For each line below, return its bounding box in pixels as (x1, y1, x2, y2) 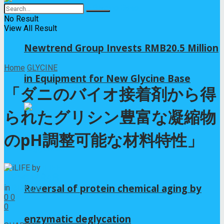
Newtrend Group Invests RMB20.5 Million (24, 41, 218, 54)
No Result (4, 13, 38, 23)
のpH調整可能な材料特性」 (4, 129, 203, 151)
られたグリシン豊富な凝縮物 (4, 106, 216, 128)
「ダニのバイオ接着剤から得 (4, 83, 216, 105)
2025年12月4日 (4, 172, 59, 182)
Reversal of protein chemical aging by (24, 181, 201, 194)
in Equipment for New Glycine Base (24, 71, 190, 84)
